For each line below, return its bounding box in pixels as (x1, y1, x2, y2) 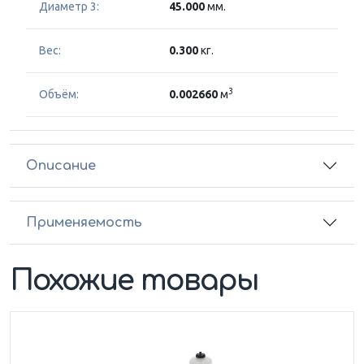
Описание (26, 158, 96, 173)
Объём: (39, 88, 79, 102)
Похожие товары (10, 265, 259, 297)
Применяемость (26, 214, 142, 230)
